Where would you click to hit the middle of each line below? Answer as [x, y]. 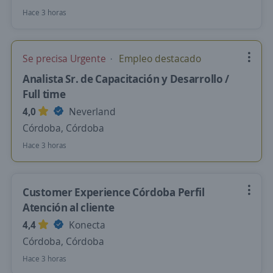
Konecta [86, 225]
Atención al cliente [69, 207]
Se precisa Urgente [66, 58]
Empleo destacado [159, 58]
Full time [44, 94]
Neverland [91, 112]
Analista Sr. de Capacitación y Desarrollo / [126, 79]
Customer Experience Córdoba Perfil [114, 192]
